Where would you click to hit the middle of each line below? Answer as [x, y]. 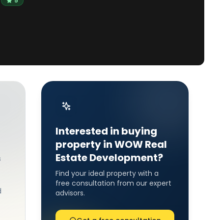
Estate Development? [109, 158]
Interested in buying [106, 131]
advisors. [70, 193]
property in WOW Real [111, 144]
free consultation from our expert [113, 183]
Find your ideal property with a [107, 173]
